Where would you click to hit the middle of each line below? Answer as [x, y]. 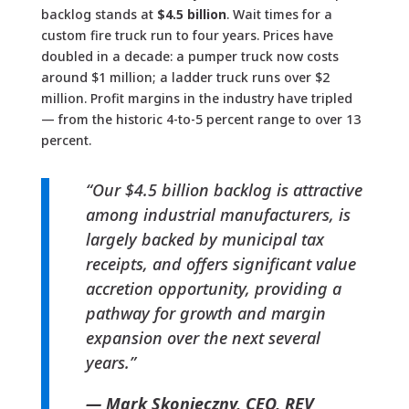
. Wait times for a [279, 14]
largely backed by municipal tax [204, 239]
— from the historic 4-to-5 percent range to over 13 [200, 119]
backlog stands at [99, 14]
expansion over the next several [203, 337]
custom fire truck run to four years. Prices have [187, 35]
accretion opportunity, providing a [213, 288]
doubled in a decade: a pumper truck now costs [189, 56]
